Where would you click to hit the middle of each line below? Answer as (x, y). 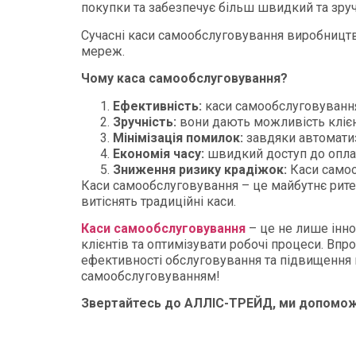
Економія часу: (159, 153)
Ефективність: (157, 106)
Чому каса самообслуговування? (184, 79)
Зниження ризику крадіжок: (200, 169)
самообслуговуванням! (151, 276)
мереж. (103, 51)
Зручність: (145, 122)
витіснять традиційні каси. (159, 201)
